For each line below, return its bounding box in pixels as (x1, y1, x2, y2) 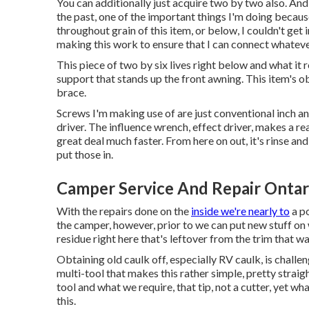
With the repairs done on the (57, 204, 191, 217)
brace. (57, 86, 86, 99)
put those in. (57, 148, 113, 161)
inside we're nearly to (191, 204, 290, 217)
